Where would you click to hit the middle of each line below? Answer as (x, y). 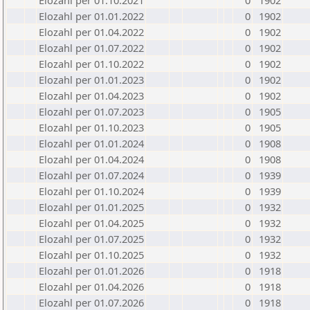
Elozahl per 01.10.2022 (91, 64)
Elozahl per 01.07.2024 (91, 175)
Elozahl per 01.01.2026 (91, 271)
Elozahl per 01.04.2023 (91, 95)
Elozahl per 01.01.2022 (91, 16)
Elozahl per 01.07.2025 (91, 239)
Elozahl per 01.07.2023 (91, 111)
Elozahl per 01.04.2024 (91, 159)
